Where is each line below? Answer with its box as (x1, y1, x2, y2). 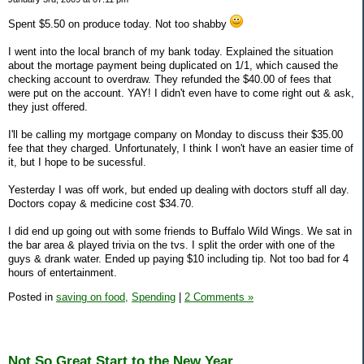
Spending (132, 290, 175, 303)
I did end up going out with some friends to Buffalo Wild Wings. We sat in (8, 225, 352, 238)
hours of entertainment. (8, 266, 117, 279)
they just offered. (8, 101, 88, 114)
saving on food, (56, 290, 128, 303)
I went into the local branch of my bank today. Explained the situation (8, 45, 333, 58)
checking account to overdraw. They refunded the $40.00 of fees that (8, 73, 331, 86)
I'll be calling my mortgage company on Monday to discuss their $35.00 (8, 128, 343, 141)
